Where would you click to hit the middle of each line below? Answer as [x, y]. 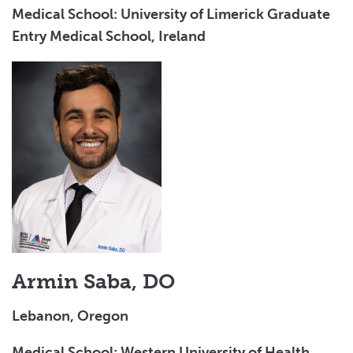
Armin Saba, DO [93, 281]
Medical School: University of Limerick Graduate [171, 14]
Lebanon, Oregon [70, 316]
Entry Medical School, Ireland [109, 36]
